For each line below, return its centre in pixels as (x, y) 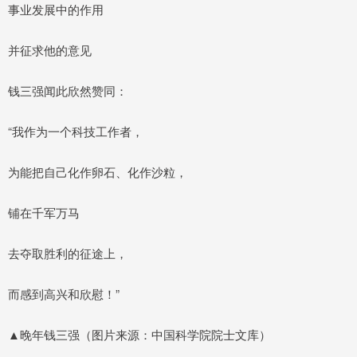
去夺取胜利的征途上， (68, 253)
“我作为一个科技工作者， (76, 131)
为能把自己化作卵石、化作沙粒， (98, 171)
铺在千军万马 (44, 212)
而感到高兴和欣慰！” (64, 293)
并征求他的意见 (50, 49)
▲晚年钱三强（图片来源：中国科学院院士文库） (139, 334)
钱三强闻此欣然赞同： (68, 90)
